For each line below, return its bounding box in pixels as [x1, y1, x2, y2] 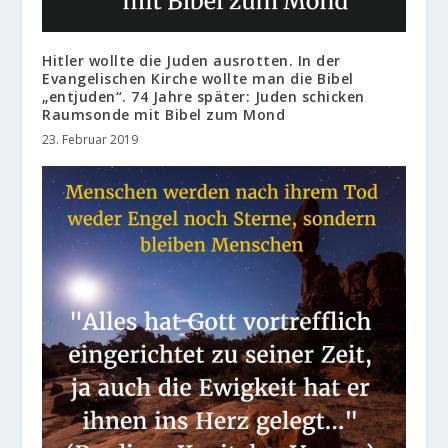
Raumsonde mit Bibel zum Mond [42, 104, 286, 124]
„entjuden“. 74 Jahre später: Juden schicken [42, 86, 365, 106]
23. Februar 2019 [42, 130, 139, 148]
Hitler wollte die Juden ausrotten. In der [42, 50, 341, 70]
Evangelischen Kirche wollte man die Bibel [42, 68, 354, 88]
